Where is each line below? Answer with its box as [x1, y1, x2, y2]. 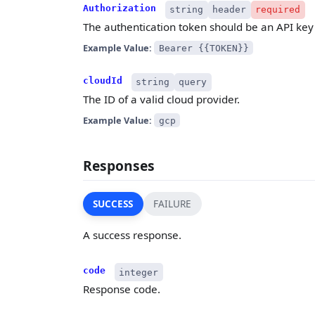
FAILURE [153, 197, 192, 211]
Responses [83, 155, 155, 175]
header [212, 4, 247, 15]
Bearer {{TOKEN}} [158, 42, 249, 53]
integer [119, 266, 159, 278]
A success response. [83, 228, 181, 243]
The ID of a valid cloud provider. [83, 91, 240, 106]
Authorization [83, 2, 156, 13]
